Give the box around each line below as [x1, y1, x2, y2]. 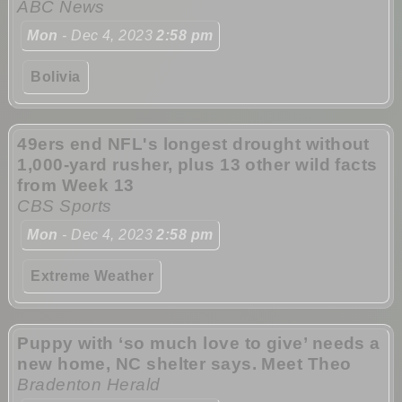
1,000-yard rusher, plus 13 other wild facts [17, 155, 378, 175]
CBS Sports [17, 197, 112, 216]
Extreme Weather [31, 268, 154, 284]
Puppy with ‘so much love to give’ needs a [17, 334, 380, 354]
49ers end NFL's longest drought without [17, 135, 370, 154]
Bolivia [31, 68, 81, 84]
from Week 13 [17, 176, 135, 196]
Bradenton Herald [17, 375, 161, 395]
